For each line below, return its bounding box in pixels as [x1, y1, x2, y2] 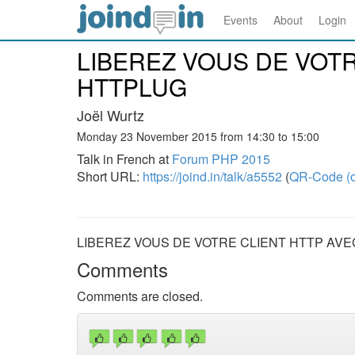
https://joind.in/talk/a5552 [143, 167, 282, 185]
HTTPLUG [77, 70, 187, 104]
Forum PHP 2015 [172, 150, 270, 168]
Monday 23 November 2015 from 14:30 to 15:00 [77, 128, 319, 144]
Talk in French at [77, 150, 172, 168]
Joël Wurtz [77, 105, 144, 125]
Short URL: [77, 167, 143, 185]
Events [223, 12, 258, 28]
